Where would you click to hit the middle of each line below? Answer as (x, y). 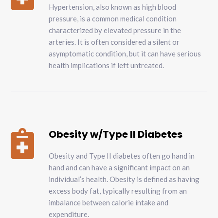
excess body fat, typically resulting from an (118, 191)
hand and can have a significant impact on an (119, 168)
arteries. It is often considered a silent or (114, 42)
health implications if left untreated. (107, 65)
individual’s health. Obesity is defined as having (124, 179)
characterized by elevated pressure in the (115, 30)
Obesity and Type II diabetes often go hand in (122, 156)
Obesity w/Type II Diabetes (116, 135)
